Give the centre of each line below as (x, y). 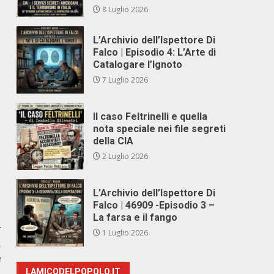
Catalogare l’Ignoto (138, 65)
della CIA (113, 141)
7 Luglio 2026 (124, 80)
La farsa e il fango (135, 217)
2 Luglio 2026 (124, 156)
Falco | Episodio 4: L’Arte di (155, 52)
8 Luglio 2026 (124, 9)
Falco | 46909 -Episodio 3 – (154, 205)
